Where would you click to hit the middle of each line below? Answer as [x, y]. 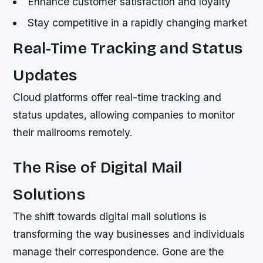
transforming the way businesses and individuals [129, 234]
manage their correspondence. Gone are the [119, 252]
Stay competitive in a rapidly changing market [137, 22]
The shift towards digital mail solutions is [110, 217]
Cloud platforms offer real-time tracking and [117, 97]
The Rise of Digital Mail [98, 168]
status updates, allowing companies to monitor [124, 115]
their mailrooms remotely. [73, 133]
